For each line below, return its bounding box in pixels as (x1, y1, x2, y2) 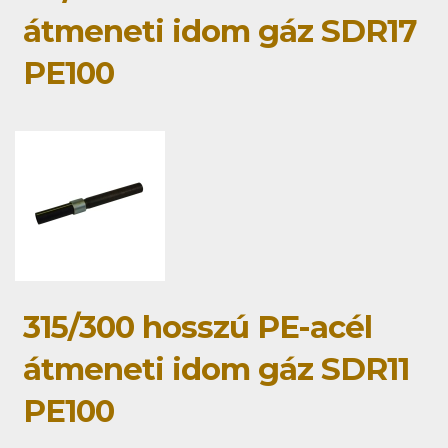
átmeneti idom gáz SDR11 (23, 350, 409, 389)
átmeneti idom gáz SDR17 (23, 12, 417, 51)
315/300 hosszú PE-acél (23, 308, 372, 347)
